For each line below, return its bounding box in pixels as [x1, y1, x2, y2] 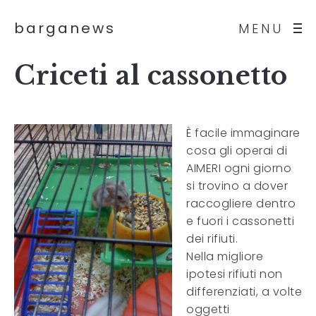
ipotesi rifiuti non [186, 266, 283, 282]
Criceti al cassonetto [14, 60, 288, 92]
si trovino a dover [186, 178, 288, 194]
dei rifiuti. [186, 231, 238, 247]
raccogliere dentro [186, 195, 296, 212]
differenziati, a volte [186, 284, 302, 300]
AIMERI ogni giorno [186, 160, 291, 176]
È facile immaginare [186, 125, 300, 141]
